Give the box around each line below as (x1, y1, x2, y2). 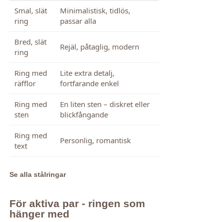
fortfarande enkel (59, 78, 119, 89)
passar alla (59, 16, 96, 26)
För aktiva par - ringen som (9, 197, 145, 209)
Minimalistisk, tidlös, (59, 5, 130, 16)
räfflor (14, 78, 36, 89)
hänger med (9, 208, 69, 220)
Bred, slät (14, 37, 47, 47)
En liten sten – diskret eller (59, 99, 150, 110)
